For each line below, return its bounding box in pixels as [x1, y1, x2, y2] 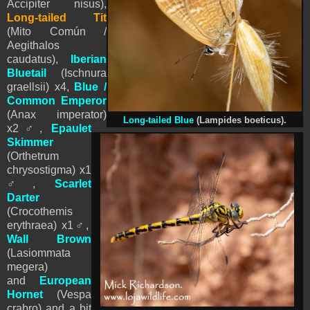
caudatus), [7, 53, 71, 65]
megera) [7, 260, 48, 273]
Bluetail [7, 66, 46, 79]
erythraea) [7, 219, 62, 231]
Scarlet [55, 177, 91, 190]
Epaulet [51, 122, 91, 134]
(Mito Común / [7, 25, 107, 37]
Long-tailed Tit [7, 11, 107, 24]
